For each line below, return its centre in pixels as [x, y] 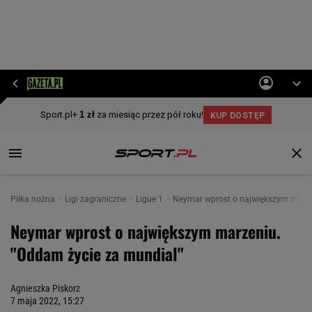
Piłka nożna [34, 199]
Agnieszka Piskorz [45, 288]
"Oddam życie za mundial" [97, 253]
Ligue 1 [150, 199]
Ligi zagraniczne [96, 199]
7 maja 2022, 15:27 [47, 301]
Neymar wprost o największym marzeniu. [146, 231]
